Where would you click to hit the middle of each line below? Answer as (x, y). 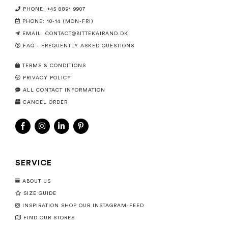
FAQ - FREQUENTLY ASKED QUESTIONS (79, 46)
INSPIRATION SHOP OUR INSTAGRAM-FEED (83, 206)
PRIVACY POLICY (47, 78)
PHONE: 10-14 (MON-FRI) (58, 21)
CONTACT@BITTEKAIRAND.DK (87, 34)
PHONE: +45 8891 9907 (54, 9)
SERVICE (34, 163)
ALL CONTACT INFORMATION (64, 90)
